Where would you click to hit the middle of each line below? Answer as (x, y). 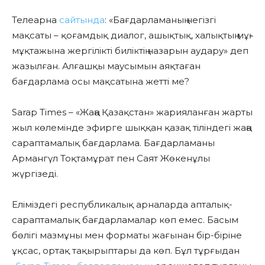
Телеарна (35, 20)
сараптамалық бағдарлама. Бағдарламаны (113, 143)
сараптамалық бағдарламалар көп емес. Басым (125, 219)
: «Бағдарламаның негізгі (160, 20)
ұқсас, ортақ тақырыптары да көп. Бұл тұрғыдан (126, 250)
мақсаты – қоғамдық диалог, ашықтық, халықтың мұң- (132, 35)
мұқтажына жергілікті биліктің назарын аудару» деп (130, 50)
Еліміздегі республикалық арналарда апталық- (122, 204)
